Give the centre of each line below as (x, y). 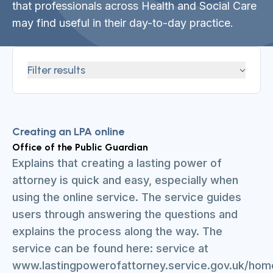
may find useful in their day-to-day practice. (123, 23)
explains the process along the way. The (117, 231)
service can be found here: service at (110, 248)
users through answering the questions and (125, 214)
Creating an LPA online (68, 132)
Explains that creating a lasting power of (117, 163)
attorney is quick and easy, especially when (125, 180)
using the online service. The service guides (127, 197)
